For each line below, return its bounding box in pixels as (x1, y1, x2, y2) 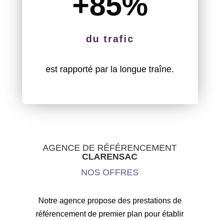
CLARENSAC (82, 152, 138, 162)
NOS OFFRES (81, 167, 139, 178)
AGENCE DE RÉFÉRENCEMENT (43, 143, 177, 153)
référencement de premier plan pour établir (36, 210, 184, 219)
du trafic (85, 33, 134, 45)
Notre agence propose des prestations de (38, 196, 182, 205)
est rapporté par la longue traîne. (46, 64, 174, 75)
